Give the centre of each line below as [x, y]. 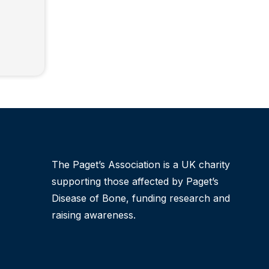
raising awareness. [94, 215]
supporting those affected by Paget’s [135, 181]
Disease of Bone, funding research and [141, 198]
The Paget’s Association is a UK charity [141, 164]
